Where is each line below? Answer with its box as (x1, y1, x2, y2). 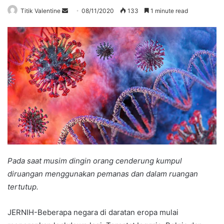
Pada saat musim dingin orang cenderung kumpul (7, 155, 182, 165)
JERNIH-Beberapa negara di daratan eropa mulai (7, 207, 178, 217)
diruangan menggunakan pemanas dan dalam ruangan (7, 168, 198, 178)
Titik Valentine (20, 6, 60, 14)
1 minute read (149, 6, 188, 14)
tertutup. (7, 181, 38, 191)
